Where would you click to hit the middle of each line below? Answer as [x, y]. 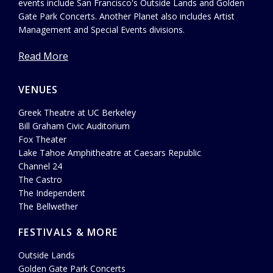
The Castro [40, 180]
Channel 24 [40, 166]
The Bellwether [48, 207]
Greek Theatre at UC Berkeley [77, 113]
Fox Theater [42, 140]
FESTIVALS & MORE [68, 232]
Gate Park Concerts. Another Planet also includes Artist [126, 16]
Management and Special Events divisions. [101, 30]
